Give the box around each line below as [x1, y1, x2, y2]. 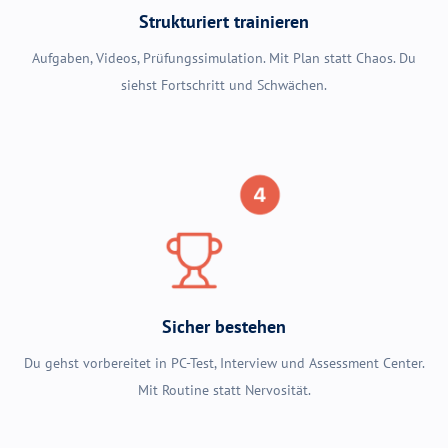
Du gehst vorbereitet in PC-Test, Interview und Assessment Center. [23, 354, 425, 373]
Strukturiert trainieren [139, 9, 309, 33]
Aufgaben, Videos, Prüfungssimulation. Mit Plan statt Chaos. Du [32, 48, 416, 67]
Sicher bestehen [162, 315, 286, 339]
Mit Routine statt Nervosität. [137, 381, 311, 400]
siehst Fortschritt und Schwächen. [121, 75, 327, 94]
